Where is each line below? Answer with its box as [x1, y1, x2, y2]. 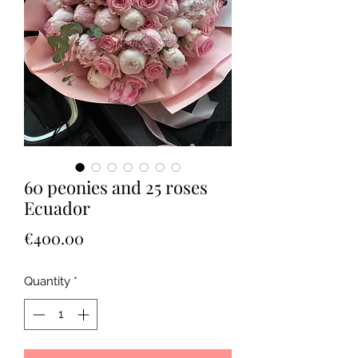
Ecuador [24, 196, 90, 221]
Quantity [24, 274, 70, 289]
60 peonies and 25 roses [24, 175, 208, 200]
